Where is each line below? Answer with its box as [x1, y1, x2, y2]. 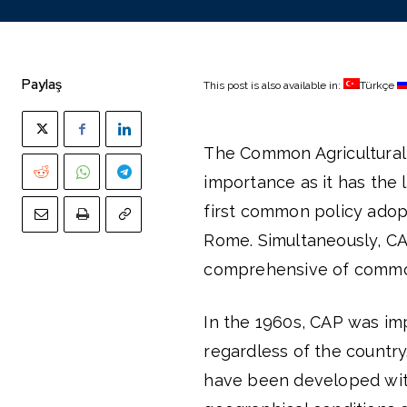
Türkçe [360, 79, 395, 92]
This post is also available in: [203, 79, 344, 92]
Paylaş [22, 75, 62, 94]
